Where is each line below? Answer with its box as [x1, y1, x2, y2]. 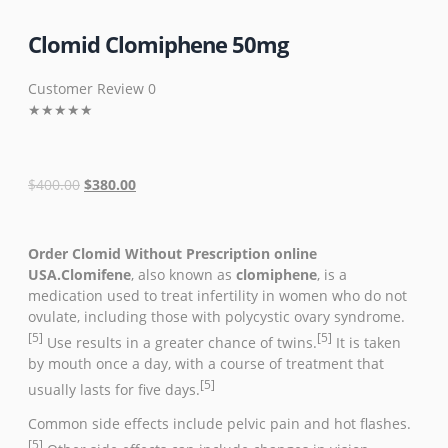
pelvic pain [227, 414, 300, 434]
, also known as [131, 265, 236, 285]
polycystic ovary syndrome [225, 307, 401, 327]
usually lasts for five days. [28, 379, 200, 399]
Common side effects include [28, 414, 227, 434]
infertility [197, 286, 258, 306]
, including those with [77, 307, 225, 327]
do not [364, 286, 407, 306]
